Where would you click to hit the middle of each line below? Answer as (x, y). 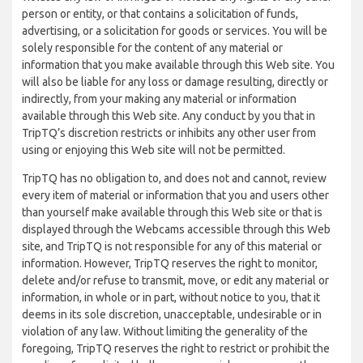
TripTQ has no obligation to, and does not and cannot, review (174, 178)
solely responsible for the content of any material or (152, 48)
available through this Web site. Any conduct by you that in (169, 116)
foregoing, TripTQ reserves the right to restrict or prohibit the (176, 348)
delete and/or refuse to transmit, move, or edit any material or (175, 280)
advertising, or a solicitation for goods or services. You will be (175, 31)
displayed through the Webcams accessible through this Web (176, 229)
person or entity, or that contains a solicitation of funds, (160, 14)
